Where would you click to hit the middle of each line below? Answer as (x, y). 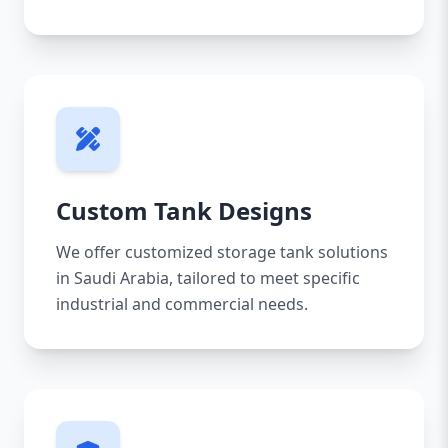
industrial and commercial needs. (182, 304)
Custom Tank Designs (184, 210)
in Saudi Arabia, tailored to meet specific (208, 278)
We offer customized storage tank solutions (222, 252)
